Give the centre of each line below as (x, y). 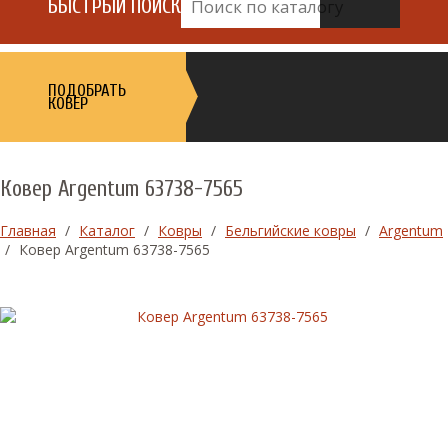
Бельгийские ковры (290, 230)
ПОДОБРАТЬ (87, 90)
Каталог (107, 230)
